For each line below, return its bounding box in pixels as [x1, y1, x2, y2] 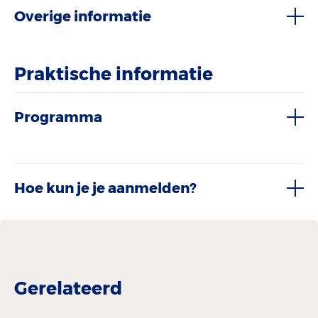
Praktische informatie [14, 62, 213, 84]
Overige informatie [14, 7, 151, 25]
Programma [14, 108, 102, 126]
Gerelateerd [14, 278, 122, 300]
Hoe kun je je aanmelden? [14, 179, 196, 197]
